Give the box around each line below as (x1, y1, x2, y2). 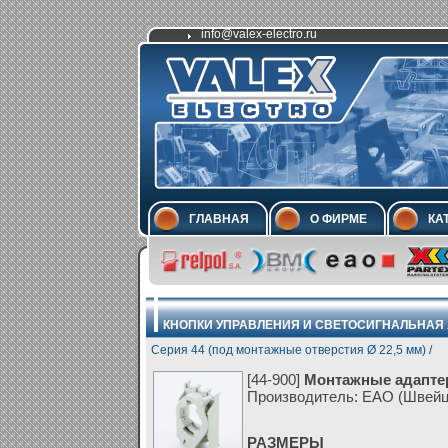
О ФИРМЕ (310, 212, 367, 226)
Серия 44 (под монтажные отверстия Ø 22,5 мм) (150, 343, 426, 357)
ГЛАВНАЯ (189, 212, 249, 226)
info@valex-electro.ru (200, 27, 317, 41)
